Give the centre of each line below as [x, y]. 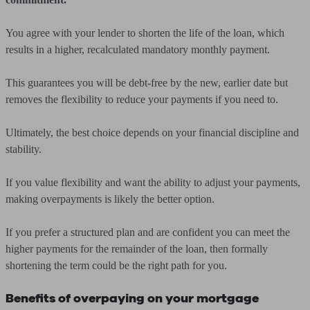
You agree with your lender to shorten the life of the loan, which [145, 33]
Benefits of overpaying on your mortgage [134, 298]
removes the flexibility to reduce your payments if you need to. [142, 99]
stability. [24, 149]
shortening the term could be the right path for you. [116, 265]
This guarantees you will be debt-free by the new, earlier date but [147, 83]
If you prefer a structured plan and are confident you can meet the [148, 232]
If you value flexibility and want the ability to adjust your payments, [153, 182]
